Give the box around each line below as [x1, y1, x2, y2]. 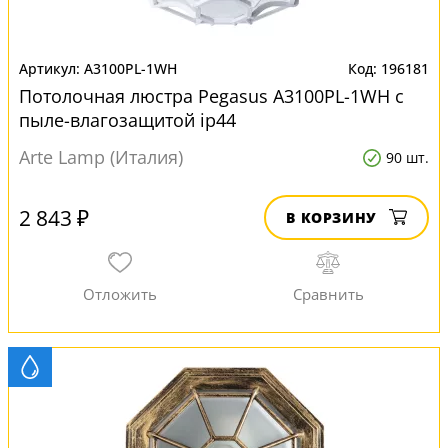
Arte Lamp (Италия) [19, 145, 183, 169]
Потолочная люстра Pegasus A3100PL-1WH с [19, 84, 404, 108]
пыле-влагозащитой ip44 [19, 108, 236, 132]
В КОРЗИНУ [286, 208, 377, 227]
